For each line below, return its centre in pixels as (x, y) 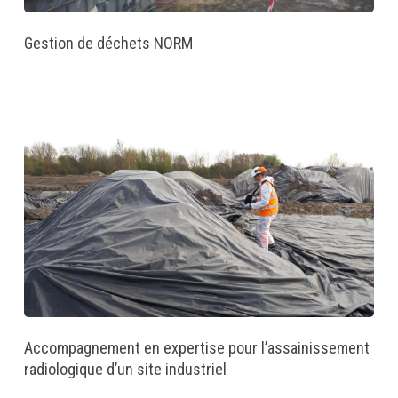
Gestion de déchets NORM (108, 44)
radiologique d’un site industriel (125, 370)
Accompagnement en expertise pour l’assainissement (196, 348)
